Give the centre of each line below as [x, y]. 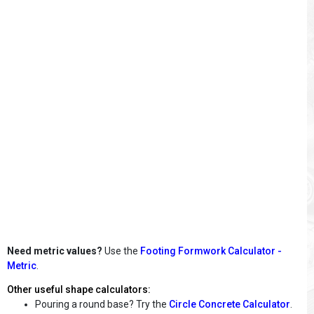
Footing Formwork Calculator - [211, 251]
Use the [121, 251]
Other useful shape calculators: [79, 289]
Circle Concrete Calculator [230, 304]
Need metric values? [55, 251]
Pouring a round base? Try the [102, 304]
